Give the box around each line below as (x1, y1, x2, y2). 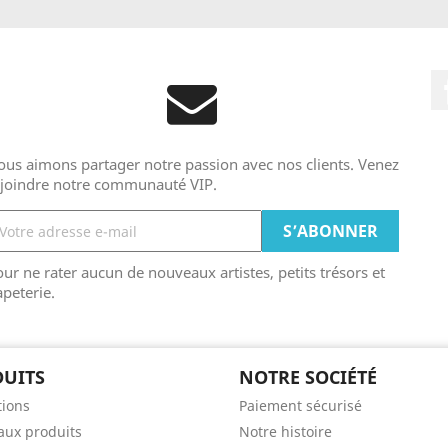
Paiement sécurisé (239, 396, 362, 415)
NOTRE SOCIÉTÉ (239, 365, 377, 389)
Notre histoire (239, 422, 332, 441)
